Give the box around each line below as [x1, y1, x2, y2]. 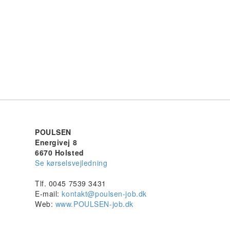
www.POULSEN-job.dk [55, 198, 133, 209]
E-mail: [35, 188, 62, 199]
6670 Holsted [35, 147, 84, 158]
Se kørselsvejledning [35, 157, 108, 168]
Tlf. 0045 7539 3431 [35, 178, 106, 188]
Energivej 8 [35, 137, 78, 147]
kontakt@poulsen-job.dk [62, 188, 147, 199]
